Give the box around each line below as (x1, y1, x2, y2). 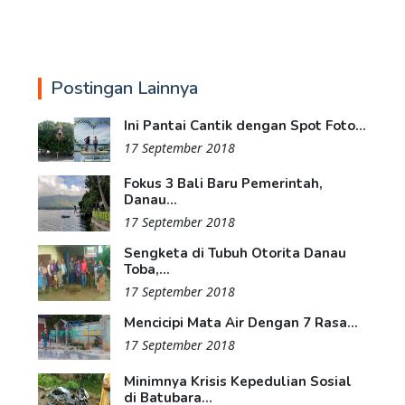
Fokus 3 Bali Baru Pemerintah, (124, 174, 323, 193)
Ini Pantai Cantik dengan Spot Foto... (124, 117, 366, 136)
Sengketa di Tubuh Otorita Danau (124, 243, 346, 262)
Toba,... (124, 259, 170, 278)
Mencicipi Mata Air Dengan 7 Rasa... (124, 313, 358, 332)
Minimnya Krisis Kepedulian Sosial (124, 372, 352, 391)
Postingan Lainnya (51, 76, 198, 101)
